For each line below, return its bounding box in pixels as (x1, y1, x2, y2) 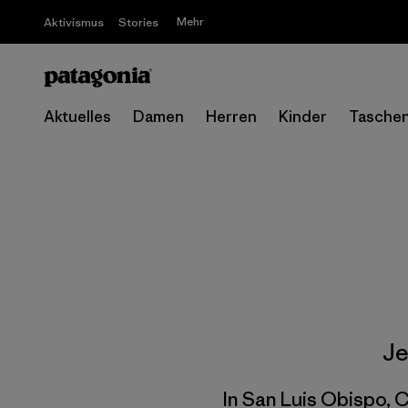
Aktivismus (44, 15, 104, 30)
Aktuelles (44, 107, 111, 127)
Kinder (279, 107, 327, 127)
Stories (118, 15, 158, 30)
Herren (206, 107, 257, 127)
